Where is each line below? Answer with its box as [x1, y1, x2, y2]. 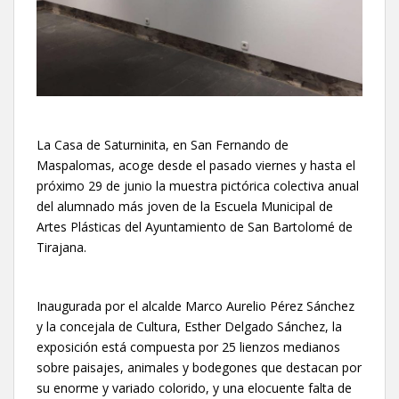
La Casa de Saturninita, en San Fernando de [37, 136, 289, 153]
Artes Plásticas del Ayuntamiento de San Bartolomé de [37, 218, 353, 235]
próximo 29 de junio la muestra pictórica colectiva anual [37, 177, 359, 194]
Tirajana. [37, 239, 86, 256]
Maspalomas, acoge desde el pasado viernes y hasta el [37, 157, 355, 174]
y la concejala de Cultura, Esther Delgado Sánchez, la [37, 318, 342, 335]
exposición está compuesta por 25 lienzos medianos [37, 338, 340, 355]
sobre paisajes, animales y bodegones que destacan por [37, 359, 362, 376]
